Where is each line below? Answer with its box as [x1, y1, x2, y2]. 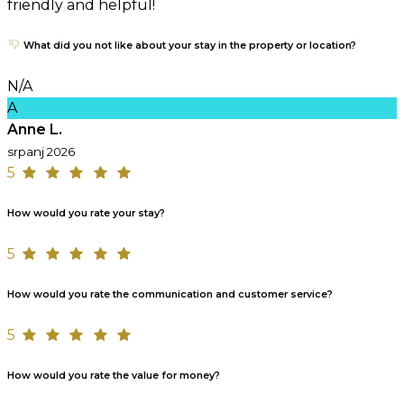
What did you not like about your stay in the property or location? [21, 39, 356, 51]
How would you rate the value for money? [7, 369, 220, 381]
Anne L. [7, 120, 62, 138]
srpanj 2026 [7, 143, 75, 159]
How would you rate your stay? [7, 207, 165, 219]
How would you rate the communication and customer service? [7, 288, 333, 300]
